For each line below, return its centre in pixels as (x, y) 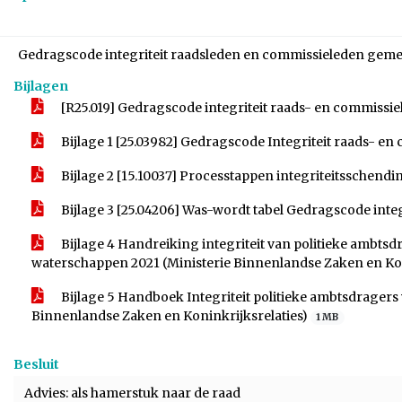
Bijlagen (41, 86)
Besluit (36, 364)
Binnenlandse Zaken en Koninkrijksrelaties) (171, 316)
